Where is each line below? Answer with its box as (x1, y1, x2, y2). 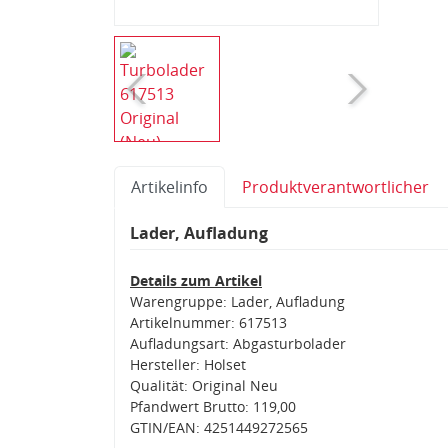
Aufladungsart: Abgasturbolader (130, 333, 346, 353)
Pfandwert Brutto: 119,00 (130, 396, 296, 416)
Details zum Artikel (130, 270, 262, 290)
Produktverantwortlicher (242, 175, 429, 198)
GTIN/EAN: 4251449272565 (130, 417, 308, 437)
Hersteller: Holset (130, 354, 246, 374)
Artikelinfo (131, 175, 208, 198)
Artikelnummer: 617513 (130, 312, 287, 332)
